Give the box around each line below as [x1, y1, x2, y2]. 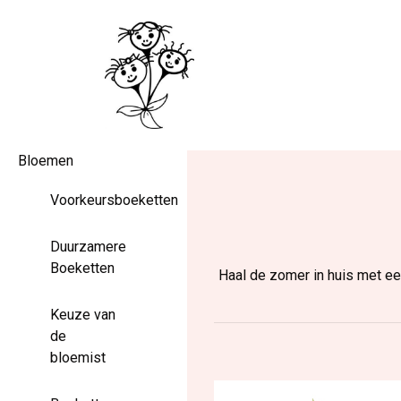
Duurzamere [50, 238, 126, 255]
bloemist [50, 349, 106, 366]
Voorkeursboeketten [50, 192, 178, 209]
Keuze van [50, 306, 115, 323]
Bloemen [18, 152, 73, 169]
